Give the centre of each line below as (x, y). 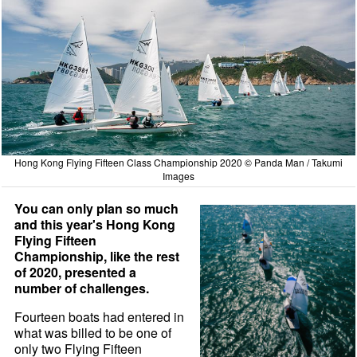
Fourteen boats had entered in (100, 317)
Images (178, 176)
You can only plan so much (97, 209)
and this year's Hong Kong (95, 225)
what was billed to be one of (93, 333)
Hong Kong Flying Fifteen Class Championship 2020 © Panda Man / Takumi (178, 163)
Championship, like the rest (97, 257)
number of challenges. (82, 288)
